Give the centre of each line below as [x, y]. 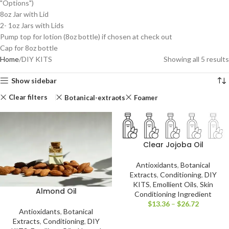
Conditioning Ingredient [173, 194]
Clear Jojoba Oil [173, 144]
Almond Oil [56, 191]
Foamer [146, 97]
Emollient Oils [175, 184]
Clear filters [28, 97]
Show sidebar [34, 80]
